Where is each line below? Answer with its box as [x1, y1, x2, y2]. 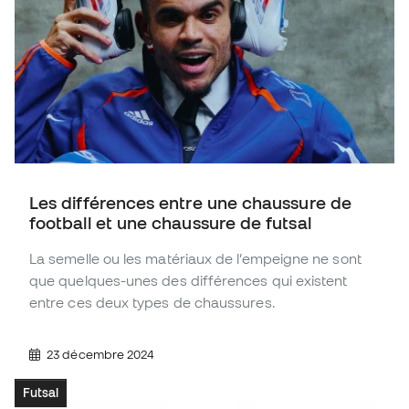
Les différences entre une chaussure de [29, 193, 351, 214]
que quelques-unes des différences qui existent [29, 272, 348, 289]
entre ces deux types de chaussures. [29, 294, 276, 311]
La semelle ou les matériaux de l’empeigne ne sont [29, 250, 362, 267]
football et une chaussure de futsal [29, 213, 311, 234]
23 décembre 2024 [44, 347, 155, 362]
